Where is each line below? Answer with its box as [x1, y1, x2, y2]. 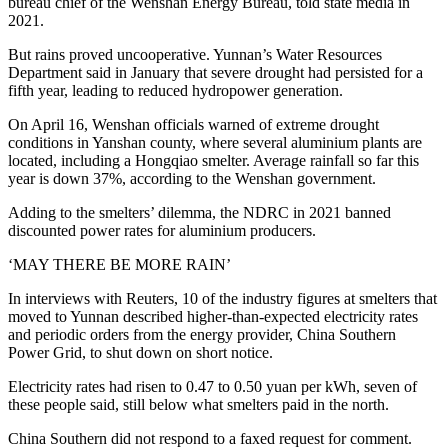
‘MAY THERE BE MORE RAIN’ [8, 256, 231, 274]
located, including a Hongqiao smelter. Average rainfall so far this [8, 152, 419, 170]
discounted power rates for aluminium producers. [8, 222, 316, 240]
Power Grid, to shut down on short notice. [8, 344, 273, 362]
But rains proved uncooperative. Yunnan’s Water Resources [8, 46, 382, 64]
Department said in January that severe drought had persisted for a [8, 64, 423, 82]
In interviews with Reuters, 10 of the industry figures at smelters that [8, 290, 437, 308]
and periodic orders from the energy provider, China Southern [8, 326, 396, 344]
